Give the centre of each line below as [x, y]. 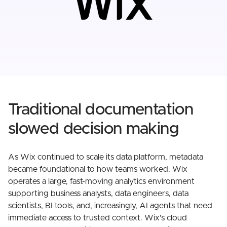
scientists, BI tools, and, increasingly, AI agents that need [110, 206]
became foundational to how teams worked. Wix [98, 169]
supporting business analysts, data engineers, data [98, 194]
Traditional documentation [101, 110]
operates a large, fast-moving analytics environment [101, 182]
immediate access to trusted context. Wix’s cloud [98, 218]
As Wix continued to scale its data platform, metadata [106, 157]
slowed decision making [93, 129]
